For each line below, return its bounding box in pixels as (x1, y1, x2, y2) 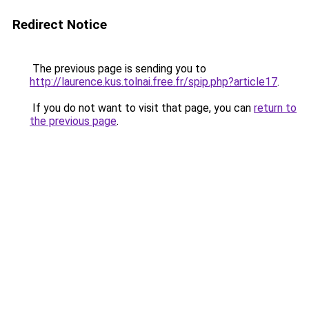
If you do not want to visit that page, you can (30, 101, 254, 114)
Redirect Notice (12, 17, 107, 32)
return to (254, 101, 297, 114)
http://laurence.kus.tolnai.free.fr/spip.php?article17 (30, 75, 277, 88)
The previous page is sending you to (30, 62, 206, 75)
